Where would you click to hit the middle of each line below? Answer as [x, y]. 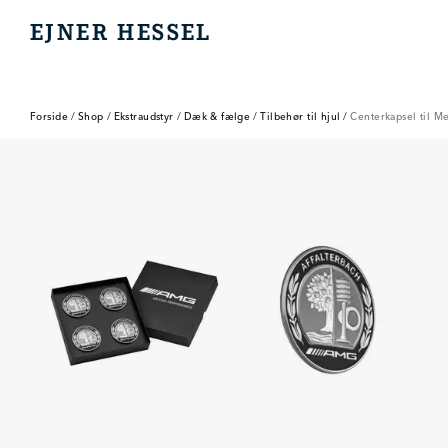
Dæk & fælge [217, 116]
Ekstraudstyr [143, 116]
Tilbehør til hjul [300, 116]
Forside [49, 116]
